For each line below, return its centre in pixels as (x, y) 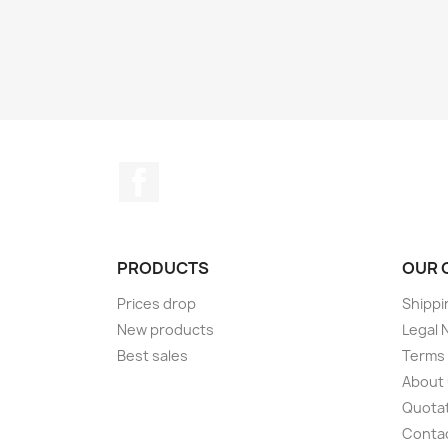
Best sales (152, 355)
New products (165, 329)
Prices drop (156, 303)
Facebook (196, 172)
